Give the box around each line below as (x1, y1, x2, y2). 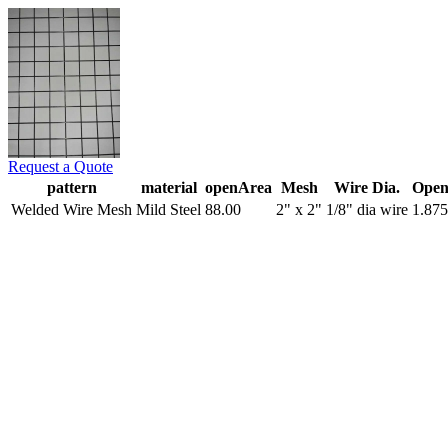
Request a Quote (8, 158, 113, 175)
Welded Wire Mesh (11, 201, 132, 218)
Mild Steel (136, 201, 201, 218)
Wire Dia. (334, 179, 400, 196)
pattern (46, 179, 97, 196)
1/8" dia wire (326, 201, 408, 218)
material (140, 179, 197, 196)
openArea (205, 179, 272, 196)
